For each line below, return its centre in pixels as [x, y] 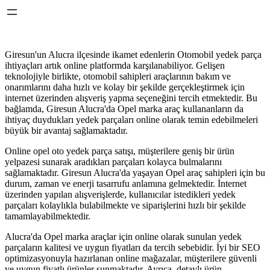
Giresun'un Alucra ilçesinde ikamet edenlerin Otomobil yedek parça [133, 55]
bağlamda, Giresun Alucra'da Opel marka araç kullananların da [124, 109]
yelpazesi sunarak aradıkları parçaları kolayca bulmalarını [113, 162]
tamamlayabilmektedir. [48, 216]
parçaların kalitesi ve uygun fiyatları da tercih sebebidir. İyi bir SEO [133, 247]
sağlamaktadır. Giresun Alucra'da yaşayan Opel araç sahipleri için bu [135, 173]
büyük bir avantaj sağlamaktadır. [66, 130]
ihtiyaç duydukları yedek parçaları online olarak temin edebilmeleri [131, 120]
